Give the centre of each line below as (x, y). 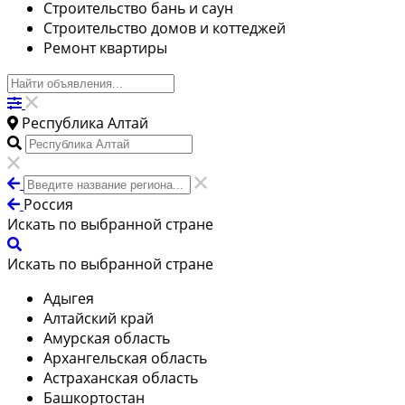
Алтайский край (99, 318)
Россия (48, 204)
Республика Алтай (85, 122)
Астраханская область (121, 377)
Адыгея (69, 298)
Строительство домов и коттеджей (165, 28)
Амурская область (107, 338)
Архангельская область (125, 358)
